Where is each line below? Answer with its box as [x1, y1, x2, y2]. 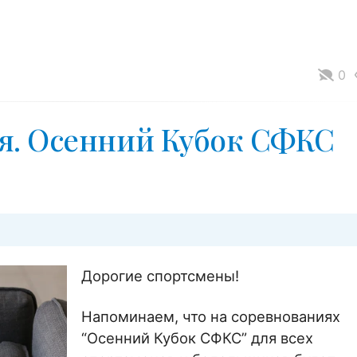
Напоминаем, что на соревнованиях [81, 307, 341, 325]
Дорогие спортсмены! [81, 266, 240, 284]
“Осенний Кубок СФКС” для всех [81, 328, 314, 347]
